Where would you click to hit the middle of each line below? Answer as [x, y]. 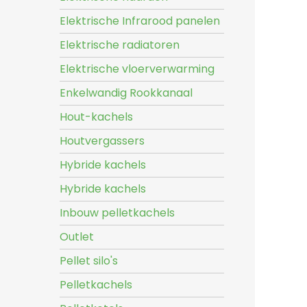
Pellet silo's [89, 261]
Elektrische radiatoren [120, 45]
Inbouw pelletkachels [117, 213]
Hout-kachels [96, 117]
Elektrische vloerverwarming [137, 69]
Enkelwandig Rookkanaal [126, 93]
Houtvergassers [102, 141]
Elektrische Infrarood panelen [140, 21]
